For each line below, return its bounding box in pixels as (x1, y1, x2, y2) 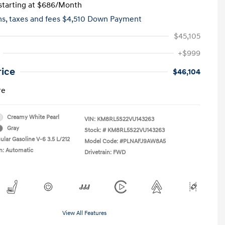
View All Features (62, 209, 106, 217)
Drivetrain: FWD (84, 148, 126, 156)
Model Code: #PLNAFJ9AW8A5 (84, 137, 166, 145)
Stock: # (84, 126, 106, 134)
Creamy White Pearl (7, 113, 59, 121)
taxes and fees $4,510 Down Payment (9, 14, 142, 24)
